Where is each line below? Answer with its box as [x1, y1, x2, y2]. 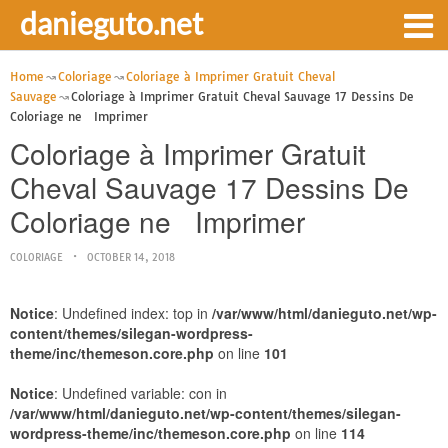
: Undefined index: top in [54, 303, 212, 323]
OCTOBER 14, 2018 [87, 251, 175, 264]
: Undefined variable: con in [54, 383, 227, 403]
